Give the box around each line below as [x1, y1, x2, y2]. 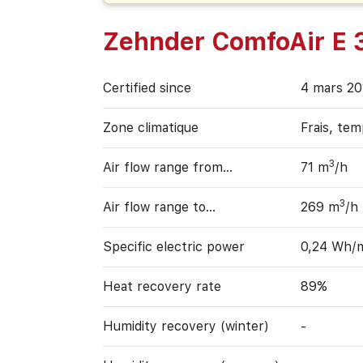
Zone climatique [102, 119, 199, 135]
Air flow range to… [102, 199, 216, 215]
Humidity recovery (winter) [102, 318, 269, 334]
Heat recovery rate [102, 278, 221, 294]
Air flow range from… [102, 159, 233, 175]
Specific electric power [102, 238, 245, 254]
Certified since [102, 79, 191, 96]
